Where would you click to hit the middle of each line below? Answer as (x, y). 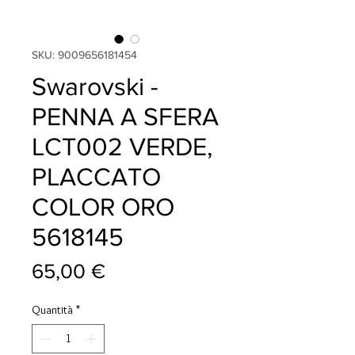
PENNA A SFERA (125, 116)
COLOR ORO (103, 207)
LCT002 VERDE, (122, 147)
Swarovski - (95, 86)
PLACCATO (96, 177)
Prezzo (136, 271)
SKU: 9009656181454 (84, 55)
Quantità (52, 310)
